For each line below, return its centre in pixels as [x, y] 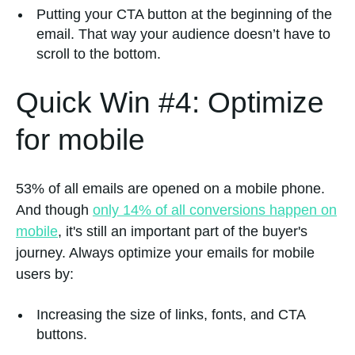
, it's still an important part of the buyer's [183, 232]
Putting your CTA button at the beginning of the [184, 14]
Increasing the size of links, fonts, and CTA [171, 315]
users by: [45, 275]
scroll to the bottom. [99, 53]
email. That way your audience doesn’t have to [183, 34]
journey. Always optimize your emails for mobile [165, 253]
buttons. [64, 335]
